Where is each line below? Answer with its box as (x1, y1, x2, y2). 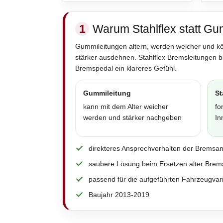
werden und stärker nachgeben (83, 113, 182, 121)
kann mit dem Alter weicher (83, 102, 168, 111)
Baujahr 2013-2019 (89, 190, 149, 199)
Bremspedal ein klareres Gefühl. (75, 64, 177, 72)
